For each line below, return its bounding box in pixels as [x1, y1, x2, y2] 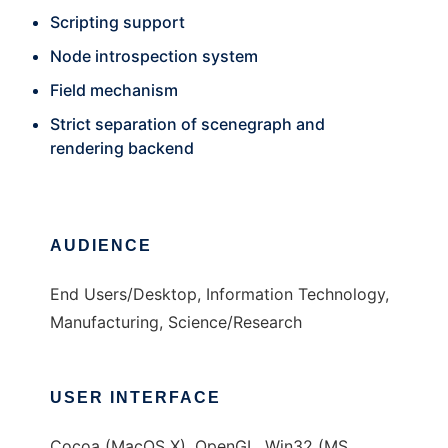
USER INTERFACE [50, 389, 221, 407]
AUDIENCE [50, 237, 152, 255]
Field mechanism [50, 80, 178, 101]
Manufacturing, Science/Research [50, 312, 302, 333]
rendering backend [50, 138, 194, 159]
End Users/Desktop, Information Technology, [50, 284, 389, 305]
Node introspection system [50, 46, 258, 67]
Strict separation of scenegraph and [50, 114, 325, 135]
